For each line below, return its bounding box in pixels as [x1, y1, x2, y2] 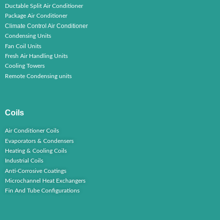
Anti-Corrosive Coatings [5, 167, 66, 174]
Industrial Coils [5, 158, 43, 164]
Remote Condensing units [5, 73, 72, 79]
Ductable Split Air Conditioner [5, 3, 83, 9]
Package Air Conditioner [5, 13, 67, 19]
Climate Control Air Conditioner [5, 22, 88, 29]
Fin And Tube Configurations [5, 188, 80, 194]
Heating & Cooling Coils [5, 147, 67, 154]
